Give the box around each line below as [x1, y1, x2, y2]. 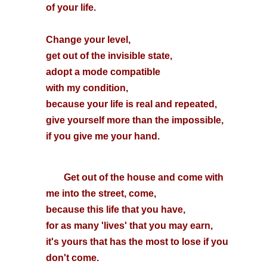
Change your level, [45, 35, 131, 45]
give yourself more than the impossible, [45, 115, 223, 125]
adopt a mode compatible [45, 67, 160, 77]
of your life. [45, 2, 96, 13]
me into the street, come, [45, 188, 156, 198]
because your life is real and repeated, [45, 99, 217, 109]
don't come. [45, 253, 99, 263]
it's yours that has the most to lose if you [45, 237, 228, 247]
